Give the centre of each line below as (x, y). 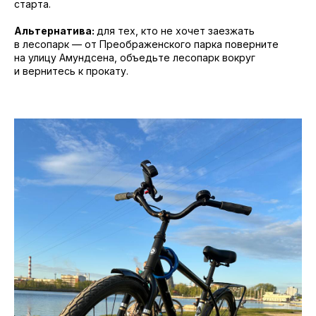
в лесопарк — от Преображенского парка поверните (146, 44)
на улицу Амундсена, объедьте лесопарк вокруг (135, 58)
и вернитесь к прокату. (71, 71)
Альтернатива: (55, 31)
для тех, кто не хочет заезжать (176, 31)
